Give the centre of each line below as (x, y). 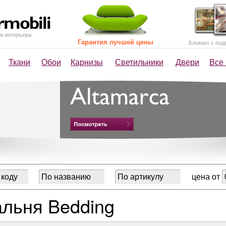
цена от (207, 176)
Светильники (139, 62)
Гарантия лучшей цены (116, 42)
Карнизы (87, 62)
